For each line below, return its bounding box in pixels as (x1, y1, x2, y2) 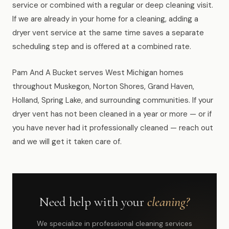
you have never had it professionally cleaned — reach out (12, 123, 213, 133)
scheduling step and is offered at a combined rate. (12, 41, 191, 52)
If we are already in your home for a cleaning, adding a (12, 14, 198, 24)
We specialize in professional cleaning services (37, 219, 192, 228)
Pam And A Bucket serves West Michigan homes (12, 67, 184, 78)
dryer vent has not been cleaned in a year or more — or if (12, 109, 212, 119)
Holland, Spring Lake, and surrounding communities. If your (12, 95, 213, 105)
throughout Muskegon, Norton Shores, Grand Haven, (12, 81, 194, 91)
